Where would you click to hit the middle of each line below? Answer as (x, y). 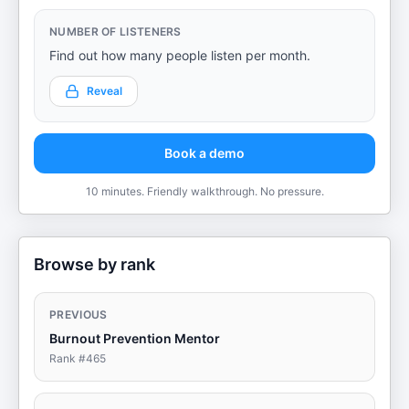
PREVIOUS (79, 315)
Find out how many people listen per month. (180, 55)
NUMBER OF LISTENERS (115, 31)
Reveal (105, 91)
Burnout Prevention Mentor (135, 338)
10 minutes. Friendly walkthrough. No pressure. (204, 191)
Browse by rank (94, 264)
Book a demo (204, 153)
